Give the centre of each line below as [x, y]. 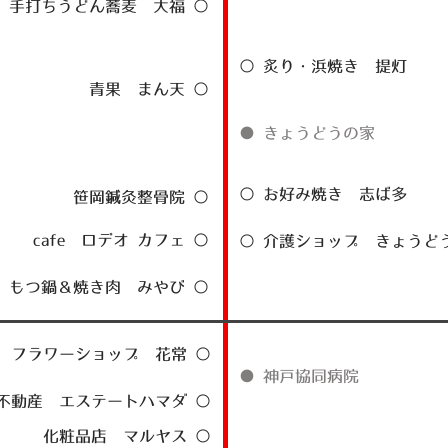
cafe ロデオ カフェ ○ [121, 239]
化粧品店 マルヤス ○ [127, 435]
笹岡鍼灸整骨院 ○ [141, 196]
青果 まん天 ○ [149, 88]
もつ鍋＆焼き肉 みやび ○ [109, 286]
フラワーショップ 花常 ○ [111, 353]
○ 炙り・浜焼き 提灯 [323, 65]
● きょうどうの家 [307, 132]
